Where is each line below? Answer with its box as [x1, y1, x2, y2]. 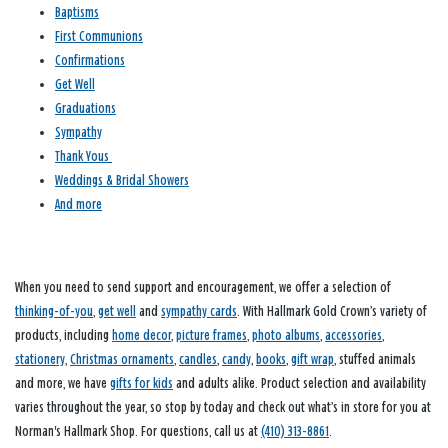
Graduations [55, 100, 116, 116]
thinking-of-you [15, 303, 93, 319]
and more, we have [15, 375, 110, 391]
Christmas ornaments [70, 351, 174, 367]
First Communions [55, 28, 143, 44]
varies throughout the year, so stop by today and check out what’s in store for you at [15, 399, 431, 415]
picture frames [176, 327, 247, 343]
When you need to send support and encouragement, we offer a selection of [15, 279, 391, 295]
